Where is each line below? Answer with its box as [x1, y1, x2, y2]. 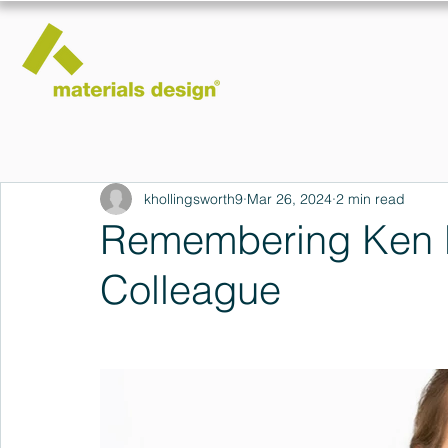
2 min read [336, 189, 405, 208]
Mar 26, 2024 [247, 189, 332, 208]
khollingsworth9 [144, 189, 243, 208]
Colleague [100, 265, 281, 314]
